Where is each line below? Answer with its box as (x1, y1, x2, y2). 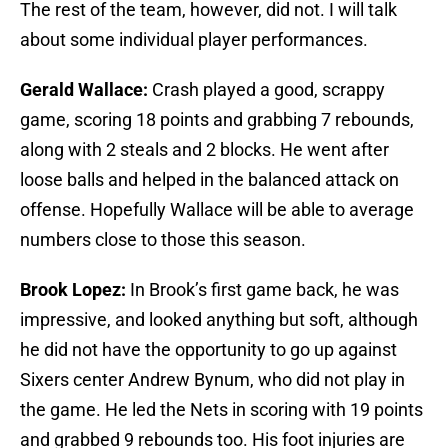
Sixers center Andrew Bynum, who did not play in (20, 369, 405, 391)
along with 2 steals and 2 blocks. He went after (20, 139, 389, 161)
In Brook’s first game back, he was (130, 279, 399, 301)
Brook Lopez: (20, 279, 130, 301)
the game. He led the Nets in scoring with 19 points (20, 399, 423, 421)
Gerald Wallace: (20, 79, 152, 101)
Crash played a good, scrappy (152, 79, 385, 101)
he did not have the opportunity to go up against (20, 339, 397, 361)
